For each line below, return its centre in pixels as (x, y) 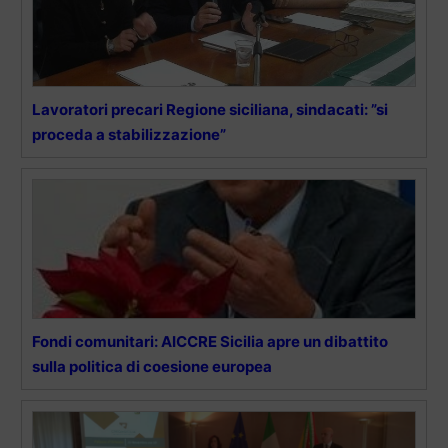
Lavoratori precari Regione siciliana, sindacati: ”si (210, 109)
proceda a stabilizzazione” (129, 134)
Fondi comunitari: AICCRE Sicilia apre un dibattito (210, 341)
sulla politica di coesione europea (152, 366)
